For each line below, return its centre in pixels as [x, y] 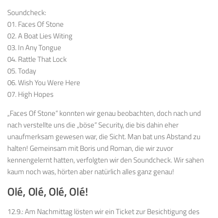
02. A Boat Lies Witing [40, 36]
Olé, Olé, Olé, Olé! [48, 191]
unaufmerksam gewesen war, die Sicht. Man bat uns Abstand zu [104, 136]
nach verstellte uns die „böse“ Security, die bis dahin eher [93, 125]
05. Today [22, 71]
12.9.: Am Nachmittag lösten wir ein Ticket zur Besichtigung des [103, 211]
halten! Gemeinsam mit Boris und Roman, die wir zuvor [90, 148]
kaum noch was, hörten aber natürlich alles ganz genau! [91, 171]
